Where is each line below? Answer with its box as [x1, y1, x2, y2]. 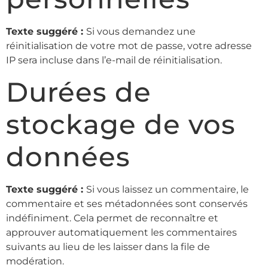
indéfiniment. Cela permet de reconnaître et [6, 212, 218, 224]
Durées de [6, 75, 151, 109]
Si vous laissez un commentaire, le [86, 184, 249, 196]
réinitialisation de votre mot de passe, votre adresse [6, 40, 252, 52]
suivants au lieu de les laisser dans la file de [6, 241, 210, 253]
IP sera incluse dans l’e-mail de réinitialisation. [6, 54, 222, 66]
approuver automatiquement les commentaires [6, 227, 237, 239]
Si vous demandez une [86, 26, 196, 38]
